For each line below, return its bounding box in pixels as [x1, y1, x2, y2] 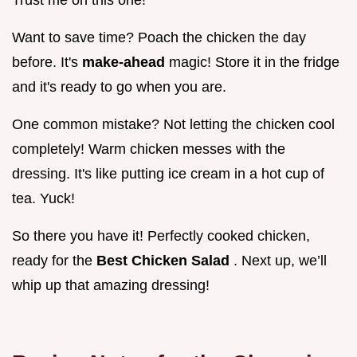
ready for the [12, 253, 96, 269]
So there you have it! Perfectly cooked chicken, [12, 228, 310, 245]
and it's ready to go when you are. [12, 79, 226, 96]
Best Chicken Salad [96, 253, 233, 269]
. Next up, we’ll [233, 253, 327, 269]
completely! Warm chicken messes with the [12, 141, 285, 158]
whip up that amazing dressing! [12, 277, 210, 294]
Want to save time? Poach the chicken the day [12, 29, 306, 46]
